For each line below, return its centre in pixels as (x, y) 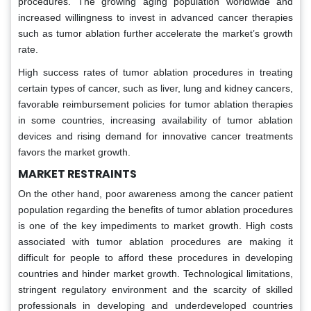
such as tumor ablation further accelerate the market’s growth (155, 34)
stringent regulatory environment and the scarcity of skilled (155, 290)
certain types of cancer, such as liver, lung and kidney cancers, (155, 89)
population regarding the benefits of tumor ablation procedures (155, 210)
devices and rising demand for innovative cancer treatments (155, 136)
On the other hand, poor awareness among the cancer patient (155, 194)
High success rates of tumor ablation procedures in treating (155, 73)
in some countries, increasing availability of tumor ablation (155, 120)
